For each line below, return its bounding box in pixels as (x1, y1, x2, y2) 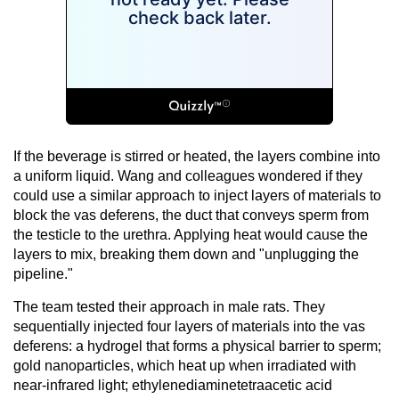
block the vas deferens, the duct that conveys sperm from (13, 207, 369, 223)
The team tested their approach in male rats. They (13, 298, 325, 314)
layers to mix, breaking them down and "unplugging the (13, 246, 359, 262)
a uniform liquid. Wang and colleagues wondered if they (13, 167, 362, 183)
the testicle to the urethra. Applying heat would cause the (13, 226, 368, 242)
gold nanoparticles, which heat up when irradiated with (13, 357, 356, 373)
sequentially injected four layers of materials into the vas (13, 318, 365, 334)
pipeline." (13, 265, 73, 281)
